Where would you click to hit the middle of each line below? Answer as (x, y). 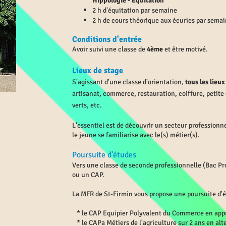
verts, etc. (87, 105)
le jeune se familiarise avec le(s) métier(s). (136, 135)
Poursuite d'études (104, 155)
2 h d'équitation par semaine (135, 10)
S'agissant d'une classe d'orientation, (129, 82)
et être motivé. (186, 49)
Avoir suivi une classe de (109, 49)
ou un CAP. (89, 175)
